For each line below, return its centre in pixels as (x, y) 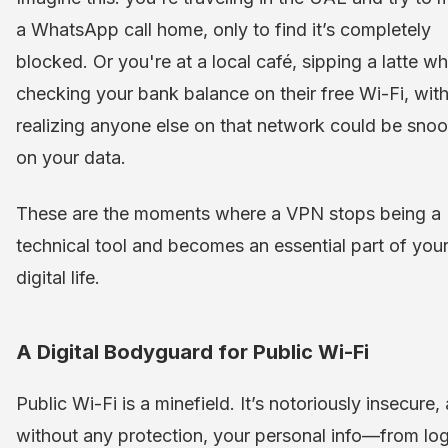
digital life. (58, 278)
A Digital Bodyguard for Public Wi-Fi (192, 352)
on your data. (71, 158)
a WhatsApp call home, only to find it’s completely (223, 30)
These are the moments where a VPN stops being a (228, 214)
